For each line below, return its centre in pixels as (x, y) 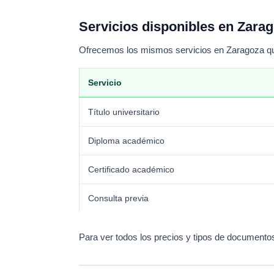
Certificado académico (131, 169)
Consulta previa (118, 198)
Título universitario (124, 112)
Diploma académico (126, 141)
